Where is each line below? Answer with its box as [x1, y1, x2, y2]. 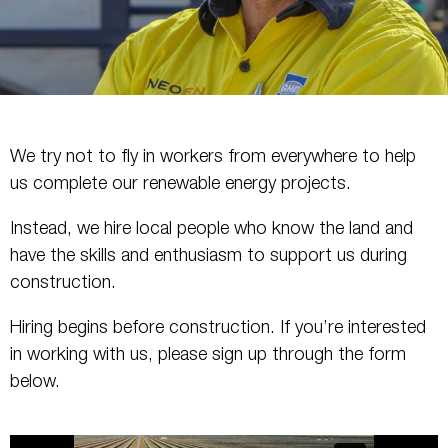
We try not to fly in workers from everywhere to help [10, 148, 416, 167]
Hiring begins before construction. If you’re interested [10, 319, 426, 338]
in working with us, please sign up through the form [10, 346, 406, 365]
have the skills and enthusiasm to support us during [10, 247, 407, 266]
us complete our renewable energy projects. [10, 175, 351, 194]
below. [10, 373, 60, 392]
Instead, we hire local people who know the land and [10, 220, 413, 239]
